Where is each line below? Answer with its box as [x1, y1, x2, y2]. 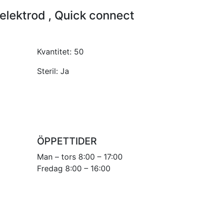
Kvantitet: [37, 46, 74, 56]
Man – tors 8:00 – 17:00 [37, 151, 123, 162]
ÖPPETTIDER [37, 135, 97, 147]
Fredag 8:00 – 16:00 [37, 163, 110, 173]
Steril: [37, 66, 60, 76]
